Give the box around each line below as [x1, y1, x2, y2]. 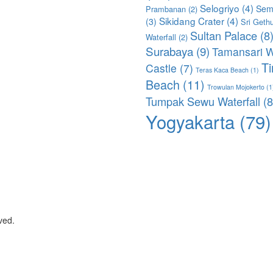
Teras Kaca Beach [196, 65, 249, 74]
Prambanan [146, 2, 186, 15]
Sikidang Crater [159, 13, 224, 27]
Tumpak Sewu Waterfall [146, 93, 260, 109]
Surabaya [146, 42, 193, 59]
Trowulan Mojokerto [207, 82, 264, 91]
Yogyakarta [146, 108, 235, 134]
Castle [146, 60, 177, 76]
